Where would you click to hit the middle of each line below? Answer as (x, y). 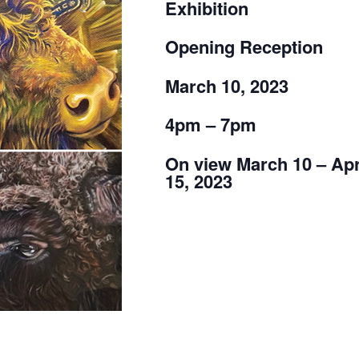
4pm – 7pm (210, 125)
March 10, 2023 (226, 85)
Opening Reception (244, 47)
